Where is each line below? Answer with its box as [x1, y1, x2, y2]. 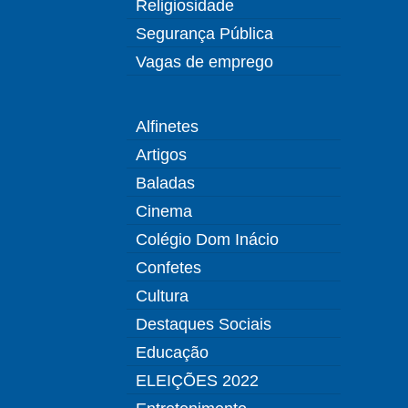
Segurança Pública [136, 24, 273, 44]
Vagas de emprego [136, 52, 273, 72]
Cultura [136, 286, 189, 306]
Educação [136, 342, 209, 362]
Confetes [136, 258, 201, 278]
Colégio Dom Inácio [136, 229, 279, 250]
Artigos [136, 145, 187, 165]
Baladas [136, 173, 195, 193]
